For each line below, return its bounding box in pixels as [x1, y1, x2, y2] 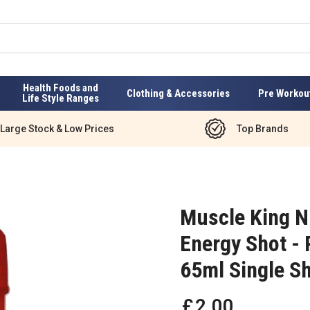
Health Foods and [22, 82, 98, 94]
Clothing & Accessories [127, 86, 230, 100]
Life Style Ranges [21, 92, 99, 104]
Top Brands [236, 122, 289, 134]
